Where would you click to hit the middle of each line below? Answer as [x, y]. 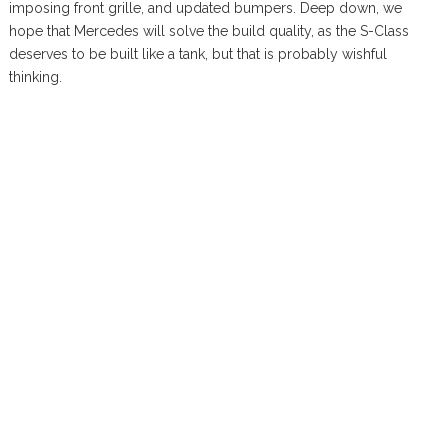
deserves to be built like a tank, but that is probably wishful [197, 53]
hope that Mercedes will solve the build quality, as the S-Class [208, 30]
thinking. [35, 76]
